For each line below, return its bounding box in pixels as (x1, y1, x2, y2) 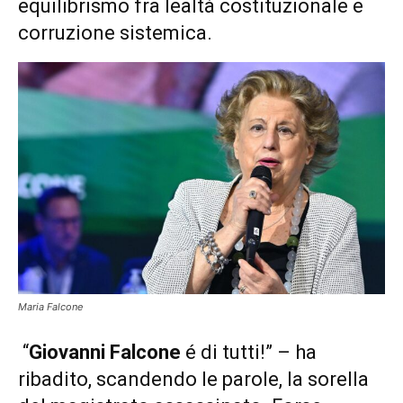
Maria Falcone (18, 300, 83, 313)
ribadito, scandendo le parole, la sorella (18, 367, 369, 390)
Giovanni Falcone (29, 340, 181, 363)
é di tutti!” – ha (181, 340, 317, 363)
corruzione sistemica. (18, 22, 212, 45)
